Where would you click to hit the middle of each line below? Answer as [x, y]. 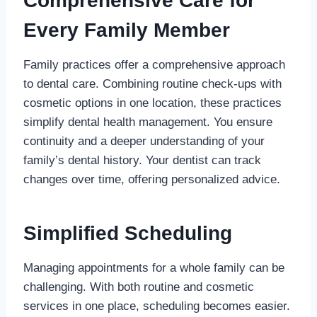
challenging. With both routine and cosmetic [138, 287]
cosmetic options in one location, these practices [152, 103]
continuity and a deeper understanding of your [144, 141]
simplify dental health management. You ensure [148, 122]
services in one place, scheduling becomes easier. [156, 306]
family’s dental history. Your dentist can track [142, 160]
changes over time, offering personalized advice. [151, 179]
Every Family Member [126, 30]
